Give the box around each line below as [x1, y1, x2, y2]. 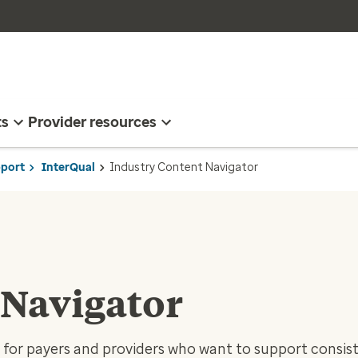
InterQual [42, 160, 95, 174]
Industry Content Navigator [109, 160, 258, 174]
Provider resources [28, 113, 157, 131]
